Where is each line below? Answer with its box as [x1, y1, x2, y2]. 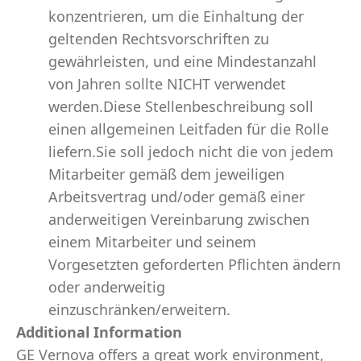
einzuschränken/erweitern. [48, 300, 230, 319]
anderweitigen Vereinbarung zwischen [48, 210, 309, 229]
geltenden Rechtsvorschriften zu [48, 29, 269, 48]
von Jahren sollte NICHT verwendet [48, 74, 286, 93]
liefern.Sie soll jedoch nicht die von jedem [48, 142, 334, 161]
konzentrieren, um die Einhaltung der [48, 6, 304, 26]
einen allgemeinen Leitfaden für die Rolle [48, 119, 329, 139]
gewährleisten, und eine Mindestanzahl [48, 52, 317, 71]
